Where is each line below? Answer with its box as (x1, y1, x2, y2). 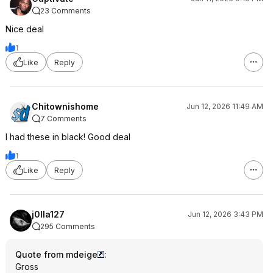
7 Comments (40, 114, 87, 123)
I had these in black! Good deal (5, 132, 130, 142)
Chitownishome (32, 101, 99, 112)
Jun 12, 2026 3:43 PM (188, 210, 263, 219)
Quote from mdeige (15, 249, 97, 260)
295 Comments (40, 222, 95, 231)
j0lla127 (32, 209, 65, 219)
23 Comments (40, 6, 91, 15)
